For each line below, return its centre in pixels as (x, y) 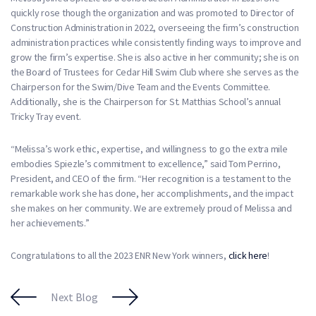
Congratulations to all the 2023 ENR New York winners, (120, 255)
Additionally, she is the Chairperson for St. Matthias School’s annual (146, 101)
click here (248, 255)
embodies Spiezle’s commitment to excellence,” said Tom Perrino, (146, 163)
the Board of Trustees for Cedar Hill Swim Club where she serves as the (155, 72)
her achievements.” (50, 223)
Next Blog (74, 297)
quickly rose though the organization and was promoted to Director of (152, 12)
